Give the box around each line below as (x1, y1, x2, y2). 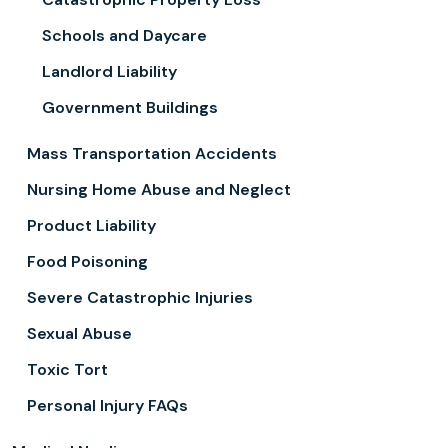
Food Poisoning (27, 251, 148, 272)
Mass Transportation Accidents (27, 143, 277, 164)
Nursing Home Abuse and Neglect (27, 179, 291, 200)
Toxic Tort (27, 359, 108, 380)
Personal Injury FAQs (27, 395, 188, 416)
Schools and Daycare (42, 25, 207, 46)
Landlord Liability (42, 61, 177, 82)
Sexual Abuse (27, 323, 132, 344)
